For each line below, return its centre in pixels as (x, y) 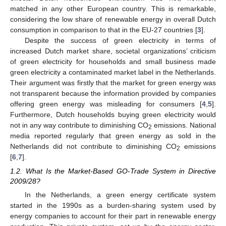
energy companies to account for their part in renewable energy (113, 216)
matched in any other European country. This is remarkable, (113, 9)
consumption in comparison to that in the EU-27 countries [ (104, 30)
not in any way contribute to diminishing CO (79, 125)
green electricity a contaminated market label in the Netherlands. (113, 72)
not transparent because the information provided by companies (113, 93)
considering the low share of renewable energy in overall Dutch (113, 19)
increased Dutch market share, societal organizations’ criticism (113, 51)
